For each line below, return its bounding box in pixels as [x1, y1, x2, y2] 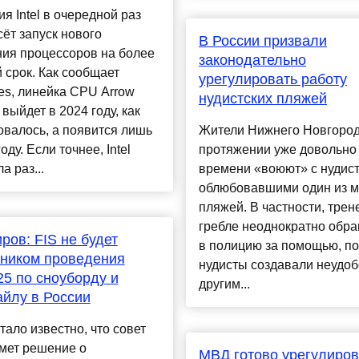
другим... [198, 277, 250, 292]
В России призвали [198, 33, 327, 50]
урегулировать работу [198, 71, 347, 88]
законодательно [198, 52, 306, 69]
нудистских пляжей [198, 91, 327, 107]
